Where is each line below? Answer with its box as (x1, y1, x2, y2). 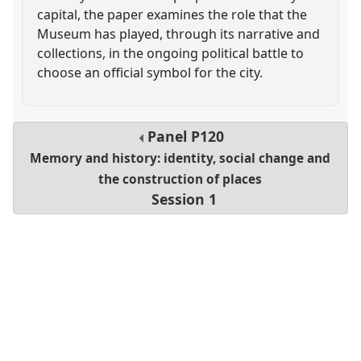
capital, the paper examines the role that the (37, 5, 308, 23)
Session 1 (151, 189, 218, 210)
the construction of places (98, 171, 263, 189)
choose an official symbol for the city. (37, 63, 263, 81)
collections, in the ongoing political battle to (37, 44, 305, 62)
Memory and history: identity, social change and (30, 150, 331, 168)
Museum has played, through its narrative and (37, 24, 321, 43)
